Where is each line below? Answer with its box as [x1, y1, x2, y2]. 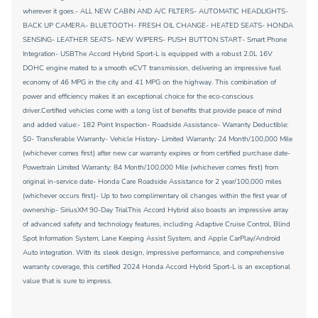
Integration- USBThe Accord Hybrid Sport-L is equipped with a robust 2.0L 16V [23, 49, 273, 59]
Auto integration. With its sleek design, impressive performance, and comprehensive [23, 248, 284, 258]
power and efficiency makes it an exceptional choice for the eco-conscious [23, 92, 253, 102]
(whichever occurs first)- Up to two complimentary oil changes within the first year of [23, 191, 287, 201]
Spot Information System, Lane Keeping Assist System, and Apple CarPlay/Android [23, 234, 280, 243]
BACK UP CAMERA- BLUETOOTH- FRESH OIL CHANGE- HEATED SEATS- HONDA [23, 21, 293, 31]
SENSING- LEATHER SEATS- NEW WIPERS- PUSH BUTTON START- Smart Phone [23, 35, 287, 45]
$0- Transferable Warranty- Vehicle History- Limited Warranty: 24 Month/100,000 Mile [23, 134, 292, 144]
